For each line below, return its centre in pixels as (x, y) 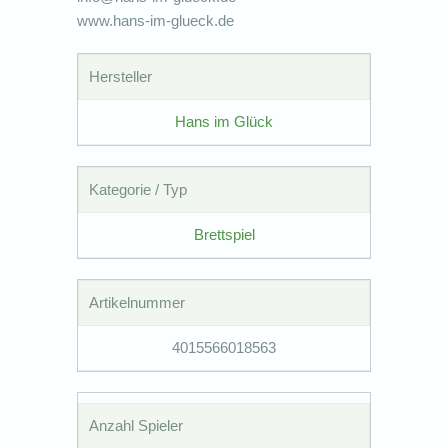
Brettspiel (224, 234)
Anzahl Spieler (136, 425)
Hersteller (121, 76)
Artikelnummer (137, 302)
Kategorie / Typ (138, 189)
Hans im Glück (224, 121)
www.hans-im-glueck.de (156, 20)
